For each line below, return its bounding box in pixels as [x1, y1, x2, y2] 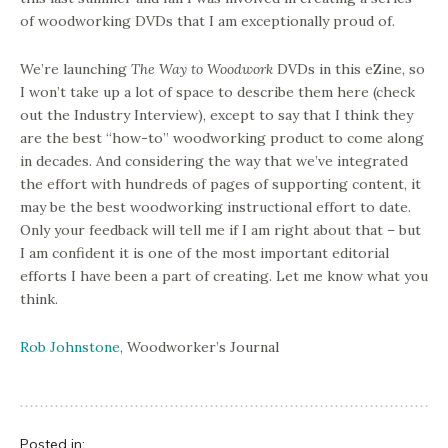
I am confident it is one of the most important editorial [20, 244, 389, 262]
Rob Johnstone [20, 338, 120, 356]
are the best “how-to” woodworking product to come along [20, 129, 424, 147]
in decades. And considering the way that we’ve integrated [20, 152, 408, 170]
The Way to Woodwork [131, 60, 273, 78]
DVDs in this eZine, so [273, 60, 425, 78]
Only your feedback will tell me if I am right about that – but [20, 221, 421, 239]
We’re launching [20, 60, 131, 78]
